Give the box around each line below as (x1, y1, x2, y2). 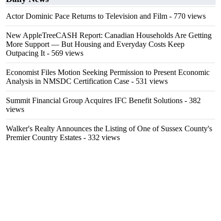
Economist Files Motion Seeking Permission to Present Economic (6, 68, 210, 76)
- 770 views (167, 12, 206, 20)
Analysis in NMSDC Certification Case (6, 77, 129, 85)
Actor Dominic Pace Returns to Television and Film (6, 12, 167, 20)
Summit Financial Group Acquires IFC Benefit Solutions (6, 96, 183, 105)
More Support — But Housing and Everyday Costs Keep (6, 40, 184, 48)
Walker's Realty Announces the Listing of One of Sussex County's (6, 124, 212, 133)
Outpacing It (6, 49, 45, 57)
